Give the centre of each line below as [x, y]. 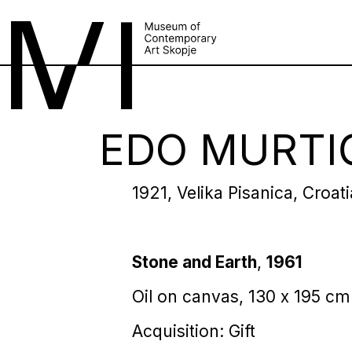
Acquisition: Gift [193, 331]
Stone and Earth [194, 262]
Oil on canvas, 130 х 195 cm [240, 296]
